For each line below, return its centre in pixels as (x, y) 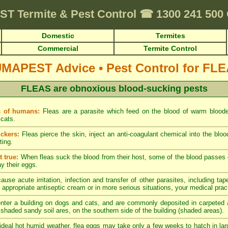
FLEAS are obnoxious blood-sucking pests (114, 89)
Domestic (58, 36)
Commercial (58, 48)
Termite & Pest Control (78, 14)
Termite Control (170, 48)
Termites (170, 36)
